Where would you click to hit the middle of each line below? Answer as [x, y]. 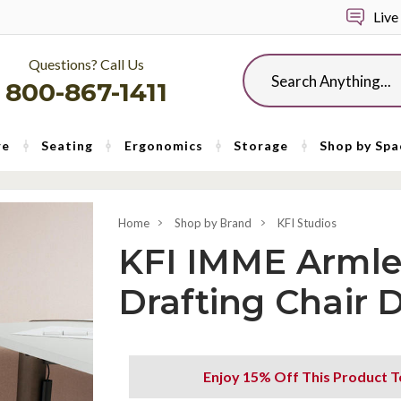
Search [262, 63]
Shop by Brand [213, 223]
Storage [261, 145]
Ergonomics [163, 145]
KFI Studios [307, 223]
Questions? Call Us [86, 64]
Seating [67, 145]
